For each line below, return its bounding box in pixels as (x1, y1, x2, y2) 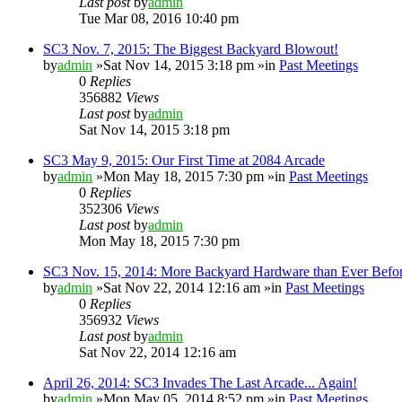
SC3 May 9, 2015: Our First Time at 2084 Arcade (43, 152, 325, 168)
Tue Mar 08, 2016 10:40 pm (79, 10, 239, 26)
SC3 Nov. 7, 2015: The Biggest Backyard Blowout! (43, 40, 338, 57)
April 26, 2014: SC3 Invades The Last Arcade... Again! (43, 374, 357, 390)
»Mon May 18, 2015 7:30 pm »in (92, 168, 289, 184)
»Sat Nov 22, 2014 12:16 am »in (92, 279, 285, 295)
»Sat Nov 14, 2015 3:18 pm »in (92, 57, 279, 73)
